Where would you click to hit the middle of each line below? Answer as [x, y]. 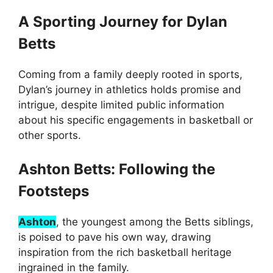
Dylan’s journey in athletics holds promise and [130, 89]
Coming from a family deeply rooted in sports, [130, 74]
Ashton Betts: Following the [117, 169]
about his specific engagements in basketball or [136, 120]
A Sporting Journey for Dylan [123, 21]
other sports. [50, 135]
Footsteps [54, 191]
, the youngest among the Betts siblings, [155, 222]
